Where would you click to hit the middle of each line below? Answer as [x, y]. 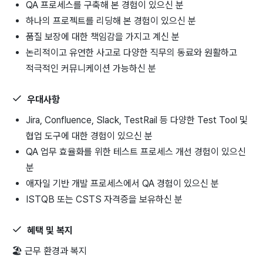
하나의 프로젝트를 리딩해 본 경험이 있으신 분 [111, 21]
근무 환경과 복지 [55, 251]
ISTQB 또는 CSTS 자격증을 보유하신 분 [104, 199]
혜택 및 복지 [50, 231]
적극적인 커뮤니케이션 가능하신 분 [91, 68]
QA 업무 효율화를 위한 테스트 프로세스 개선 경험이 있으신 [136, 151]
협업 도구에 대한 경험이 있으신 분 [89, 136]
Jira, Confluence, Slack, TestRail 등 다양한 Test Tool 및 [137, 120]
